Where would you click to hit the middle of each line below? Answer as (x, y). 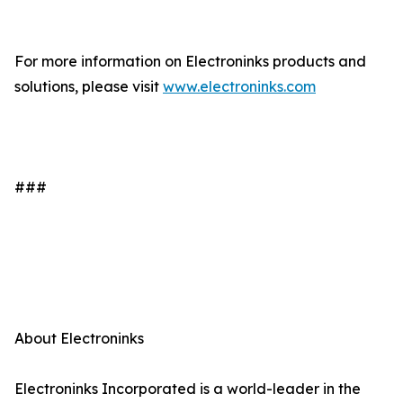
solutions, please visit (89, 87)
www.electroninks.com (239, 87)
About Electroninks (79, 339)
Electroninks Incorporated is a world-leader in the (188, 389)
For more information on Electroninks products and (190, 62)
